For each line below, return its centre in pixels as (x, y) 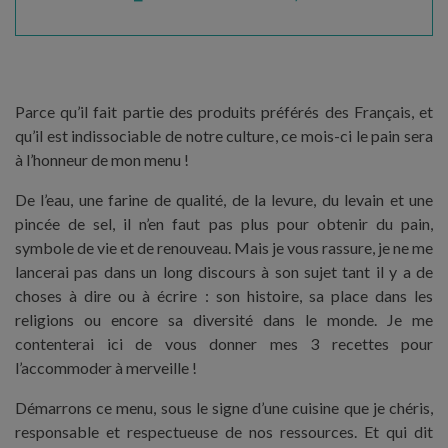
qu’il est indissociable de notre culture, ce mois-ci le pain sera (224, 135)
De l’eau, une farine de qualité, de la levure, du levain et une (224, 199)
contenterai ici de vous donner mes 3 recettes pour (224, 343)
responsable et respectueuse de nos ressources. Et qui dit (224, 431)
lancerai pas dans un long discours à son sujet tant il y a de (224, 271)
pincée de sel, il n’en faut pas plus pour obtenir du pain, (224, 223)
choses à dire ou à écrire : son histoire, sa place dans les (224, 295)
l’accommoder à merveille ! (106, 367)
